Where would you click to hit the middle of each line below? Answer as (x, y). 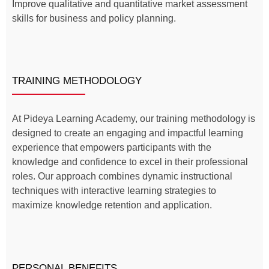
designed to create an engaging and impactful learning (128, 133)
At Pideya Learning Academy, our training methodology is (134, 119)
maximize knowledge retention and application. (112, 205)
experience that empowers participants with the (112, 148)
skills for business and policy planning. (94, 18)
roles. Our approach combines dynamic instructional (122, 177)
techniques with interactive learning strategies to (114, 191)
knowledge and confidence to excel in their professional (130, 162)
